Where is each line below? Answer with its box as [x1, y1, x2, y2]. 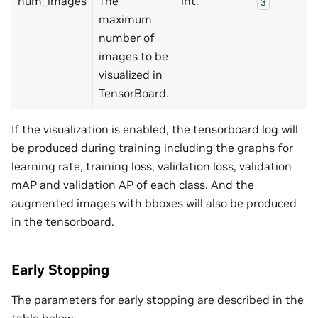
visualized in [99, 67, 163, 82]
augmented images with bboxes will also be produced [11, 196, 297, 211]
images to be [99, 49, 168, 64]
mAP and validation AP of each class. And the [11, 177, 254, 192]
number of [99, 31, 155, 45]
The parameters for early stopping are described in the [11, 292, 304, 307]
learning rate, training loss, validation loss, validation [11, 159, 292, 174]
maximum [99, 12, 152, 27]
